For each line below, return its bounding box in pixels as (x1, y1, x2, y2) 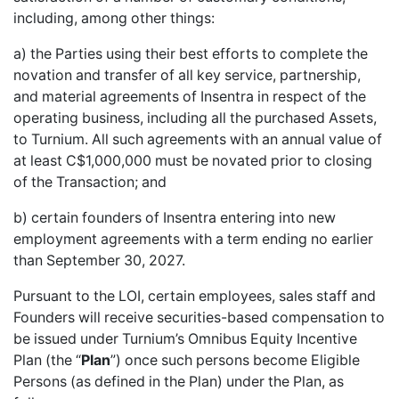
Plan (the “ (13, 351, 81, 369)
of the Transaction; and (13, 173, 167, 191)
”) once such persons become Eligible (110, 351, 360, 369)
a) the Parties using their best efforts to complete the (13, 45, 368, 62)
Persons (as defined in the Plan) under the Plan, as (13, 372, 344, 390)
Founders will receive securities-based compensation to (13, 308, 385, 326)
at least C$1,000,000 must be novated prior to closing (13, 151, 372, 169)
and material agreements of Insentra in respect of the (13, 87, 366, 105)
